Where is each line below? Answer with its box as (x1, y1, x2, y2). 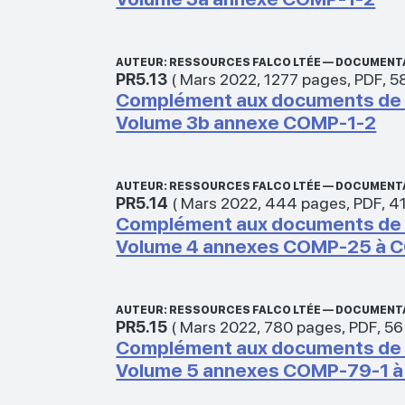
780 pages (264, 316, 343, 336)
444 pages (265, 193, 347, 212)
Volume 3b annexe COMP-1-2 (116, 110, 377, 134)
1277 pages (264, 69, 348, 89)
